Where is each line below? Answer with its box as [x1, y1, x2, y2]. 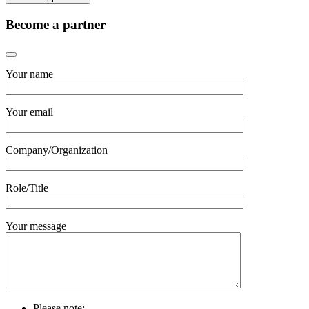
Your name [6, 68, 53, 81]
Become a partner [6, 17, 106, 32]
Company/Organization [6, 144, 108, 157]
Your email [6, 106, 53, 119]
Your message [6, 220, 66, 232]
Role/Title [6, 182, 48, 195]
